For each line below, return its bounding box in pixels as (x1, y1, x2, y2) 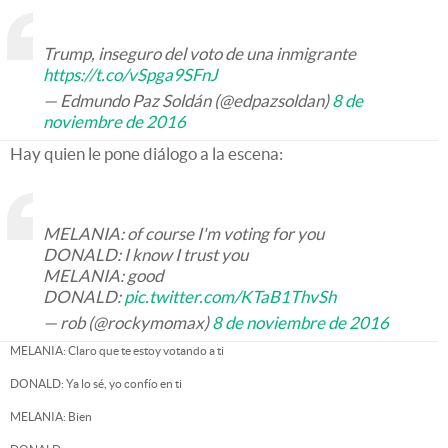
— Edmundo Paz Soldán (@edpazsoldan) (43, 91, 332, 110)
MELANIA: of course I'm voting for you (43, 224, 324, 243)
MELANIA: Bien (10, 410, 92, 423)
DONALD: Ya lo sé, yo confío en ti (10, 377, 182, 390)
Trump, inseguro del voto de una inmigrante (43, 44, 356, 63)
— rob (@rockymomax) (43, 313, 212, 332)
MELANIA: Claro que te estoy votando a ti (10, 344, 224, 357)
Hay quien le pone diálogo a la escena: (10, 144, 283, 163)
